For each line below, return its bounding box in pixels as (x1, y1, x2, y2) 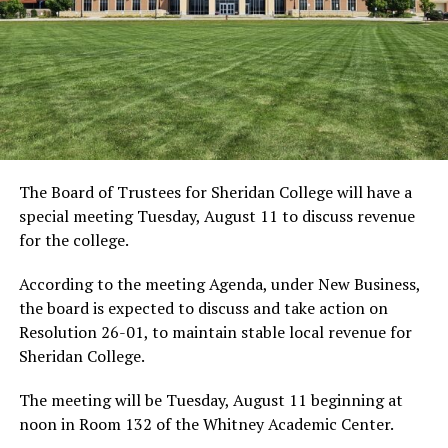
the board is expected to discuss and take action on (18, 296, 388, 319)
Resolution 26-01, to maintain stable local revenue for (18, 320, 412, 343)
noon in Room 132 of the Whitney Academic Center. (18, 412, 394, 435)
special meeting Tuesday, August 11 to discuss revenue (18, 204, 415, 227)
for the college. (18, 228, 129, 251)
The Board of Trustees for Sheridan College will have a (18, 180, 412, 203)
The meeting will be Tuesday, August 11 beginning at (18, 388, 403, 411)
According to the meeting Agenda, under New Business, (18, 272, 420, 295)
